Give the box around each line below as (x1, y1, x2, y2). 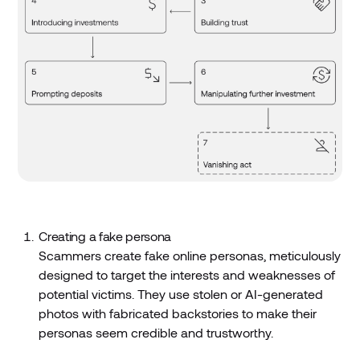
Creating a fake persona (39, 228, 172, 244)
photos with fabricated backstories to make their (39, 305, 317, 321)
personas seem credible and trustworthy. (39, 325, 274, 341)
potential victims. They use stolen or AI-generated (39, 286, 324, 302)
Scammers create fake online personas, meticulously (39, 247, 342, 264)
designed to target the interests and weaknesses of (39, 267, 336, 283)
